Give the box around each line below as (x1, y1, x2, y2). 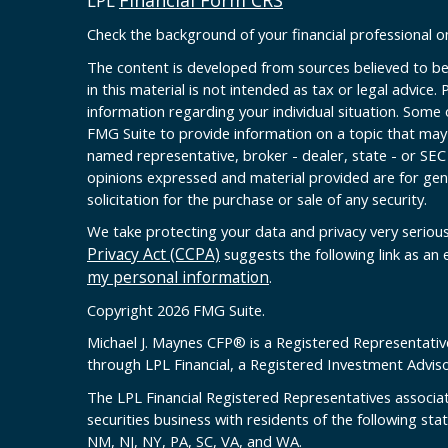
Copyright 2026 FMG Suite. (87, 300, 265, 321)
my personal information (87, 266, 269, 289)
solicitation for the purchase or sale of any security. (87, 189, 427, 210)
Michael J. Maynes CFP (87, 332, 233, 353)
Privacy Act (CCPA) (87, 243, 220, 266)
